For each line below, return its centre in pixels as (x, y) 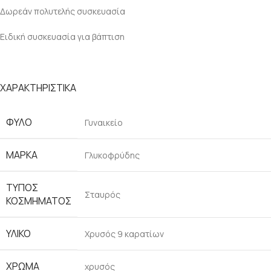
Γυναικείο (104, 122)
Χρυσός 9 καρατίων (124, 234)
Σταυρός (103, 194)
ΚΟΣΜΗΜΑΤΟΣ (39, 201)
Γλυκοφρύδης (112, 155)
